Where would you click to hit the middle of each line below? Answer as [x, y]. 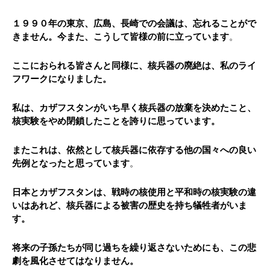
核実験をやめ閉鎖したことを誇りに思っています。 [116, 121]
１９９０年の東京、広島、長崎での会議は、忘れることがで [134, 24]
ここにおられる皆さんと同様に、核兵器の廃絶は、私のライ [134, 66]
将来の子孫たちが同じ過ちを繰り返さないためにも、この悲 [134, 248]
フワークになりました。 [62, 79]
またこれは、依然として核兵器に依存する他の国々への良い [134, 150]
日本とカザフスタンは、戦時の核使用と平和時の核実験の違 [134, 193]
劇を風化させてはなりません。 [75, 261]
